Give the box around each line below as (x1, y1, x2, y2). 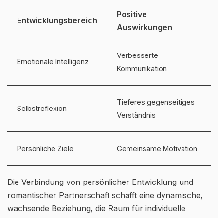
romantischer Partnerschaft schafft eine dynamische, (7, 190, 203, 200)
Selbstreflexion (17, 104, 67, 112)
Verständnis (117, 111, 156, 119)
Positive (117, 9, 147, 19)
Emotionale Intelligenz (17, 57, 89, 66)
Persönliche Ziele (17, 145, 73, 153)
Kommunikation (117, 64, 167, 73)
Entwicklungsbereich (17, 16, 97, 25)
